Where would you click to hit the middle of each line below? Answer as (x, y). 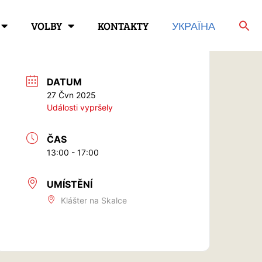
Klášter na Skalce (94, 200)
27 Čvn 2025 (72, 95)
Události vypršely (80, 107)
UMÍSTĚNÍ (70, 184)
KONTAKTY (123, 25)
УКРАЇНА (194, 25)
